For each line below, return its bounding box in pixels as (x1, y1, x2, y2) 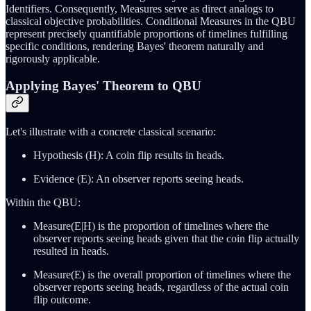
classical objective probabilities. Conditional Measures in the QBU (6, 15, 296, 28)
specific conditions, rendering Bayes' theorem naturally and (6, 40, 264, 53)
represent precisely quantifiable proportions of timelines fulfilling (6, 28, 287, 40)
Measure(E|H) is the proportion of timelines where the (33, 219, 269, 232)
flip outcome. (33, 293, 91, 305)
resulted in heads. (33, 244, 109, 257)
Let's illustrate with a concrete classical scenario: (6, 125, 216, 137)
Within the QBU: (6, 196, 81, 208)
